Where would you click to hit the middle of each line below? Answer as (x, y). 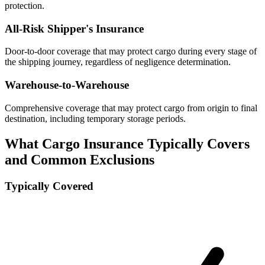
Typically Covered (49, 186)
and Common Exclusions (80, 159)
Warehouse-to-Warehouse (67, 85)
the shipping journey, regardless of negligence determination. (118, 62)
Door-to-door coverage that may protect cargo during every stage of (131, 51)
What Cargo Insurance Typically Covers (127, 143)
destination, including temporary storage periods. (95, 118)
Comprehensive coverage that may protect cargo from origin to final (131, 108)
